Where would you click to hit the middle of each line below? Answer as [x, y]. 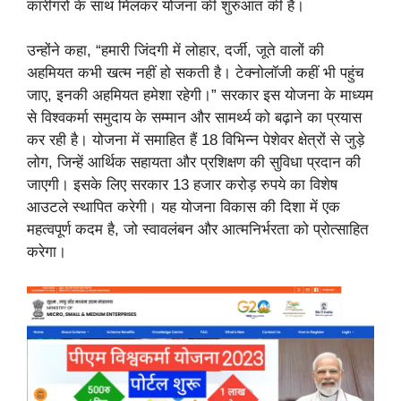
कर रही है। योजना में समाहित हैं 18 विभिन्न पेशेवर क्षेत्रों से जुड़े [196, 141]
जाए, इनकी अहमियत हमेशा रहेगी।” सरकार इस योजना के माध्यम [200, 96]
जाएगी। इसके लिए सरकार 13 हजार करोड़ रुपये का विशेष [182, 185]
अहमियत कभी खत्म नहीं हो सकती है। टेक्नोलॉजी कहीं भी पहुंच [196, 73]
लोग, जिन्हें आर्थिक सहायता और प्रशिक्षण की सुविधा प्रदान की [194, 163]
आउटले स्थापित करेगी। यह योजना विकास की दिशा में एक [183, 208]
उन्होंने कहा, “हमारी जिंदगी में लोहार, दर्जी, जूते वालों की [175, 51]
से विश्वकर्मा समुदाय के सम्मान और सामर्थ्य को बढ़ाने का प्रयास [194, 118]
